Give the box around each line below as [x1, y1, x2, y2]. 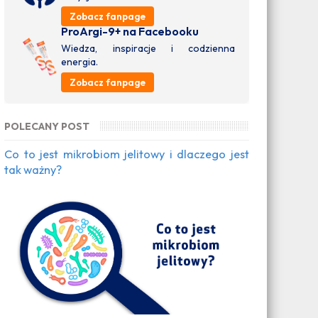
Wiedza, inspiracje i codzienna [61, 42, 235, 55]
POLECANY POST [4, 120, 90, 133]
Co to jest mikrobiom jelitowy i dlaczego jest [4, 147, 249, 162]
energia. [61, 55, 99, 69]
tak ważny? [4, 163, 62, 177]
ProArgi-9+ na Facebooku [61, 24, 199, 39]
